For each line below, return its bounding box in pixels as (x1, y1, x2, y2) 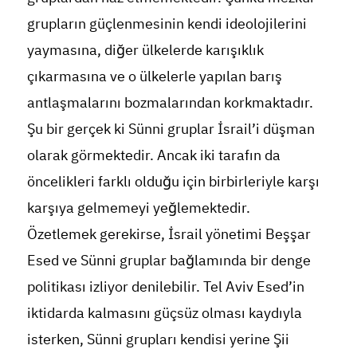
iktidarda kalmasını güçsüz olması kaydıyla (26, 301, 302, 324)
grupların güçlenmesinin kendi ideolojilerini (26, 12, 307, 34)
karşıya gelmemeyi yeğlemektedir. (26, 196, 250, 218)
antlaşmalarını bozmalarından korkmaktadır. (26, 91, 313, 113)
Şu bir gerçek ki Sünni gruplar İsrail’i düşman (26, 117, 315, 139)
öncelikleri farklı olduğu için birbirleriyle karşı (26, 170, 320, 192)
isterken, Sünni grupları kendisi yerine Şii (26, 328, 289, 350)
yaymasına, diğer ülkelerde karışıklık (26, 38, 264, 61)
